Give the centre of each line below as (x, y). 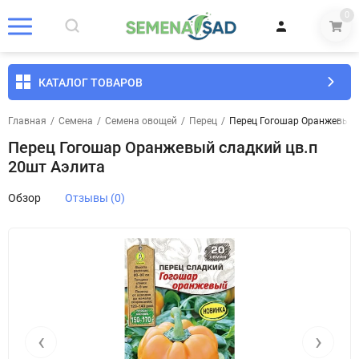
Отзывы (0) (95, 198)
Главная (27, 121)
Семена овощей (141, 121)
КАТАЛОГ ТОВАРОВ (91, 82)
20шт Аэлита (56, 167)
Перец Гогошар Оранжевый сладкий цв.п (163, 147)
